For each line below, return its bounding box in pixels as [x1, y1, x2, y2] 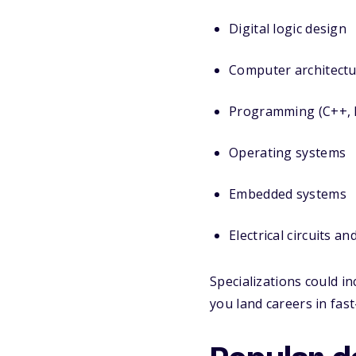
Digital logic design [229, 20, 346, 38]
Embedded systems [229, 185, 346, 203]
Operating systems [229, 144, 346, 162]
